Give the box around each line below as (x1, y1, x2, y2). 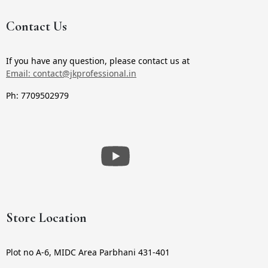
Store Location (6, 209, 87, 226)
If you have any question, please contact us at (6, 54, 190, 66)
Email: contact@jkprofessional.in (6, 67, 136, 79)
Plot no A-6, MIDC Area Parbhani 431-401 (6, 246, 170, 258)
